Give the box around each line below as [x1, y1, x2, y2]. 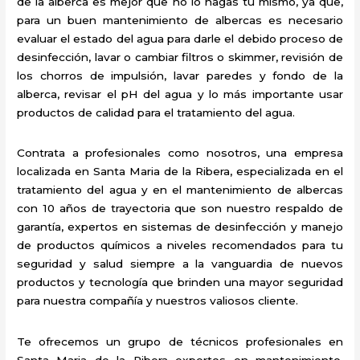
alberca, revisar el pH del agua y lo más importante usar [17, 88, 343, 101]
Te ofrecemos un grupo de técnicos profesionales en [17, 334, 343, 348]
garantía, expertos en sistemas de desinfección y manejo [17, 220, 343, 234]
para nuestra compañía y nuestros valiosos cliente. [17, 294, 299, 308]
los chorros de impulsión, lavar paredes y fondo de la [17, 69, 343, 83]
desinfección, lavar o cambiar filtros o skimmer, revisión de [17, 51, 343, 64]
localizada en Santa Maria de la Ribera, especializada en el [17, 165, 343, 178]
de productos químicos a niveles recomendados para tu [17, 239, 343, 252]
